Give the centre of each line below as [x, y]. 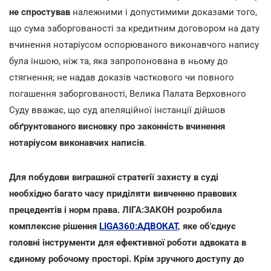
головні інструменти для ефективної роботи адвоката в [128, 242]
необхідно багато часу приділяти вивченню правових [123, 193]
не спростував [40, 12]
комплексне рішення [54, 226]
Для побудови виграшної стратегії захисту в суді [114, 177]
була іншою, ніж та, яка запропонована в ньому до [119, 61]
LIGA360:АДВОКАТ [139, 226]
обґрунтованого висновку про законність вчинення [117, 126]
